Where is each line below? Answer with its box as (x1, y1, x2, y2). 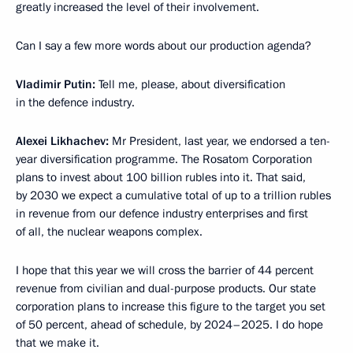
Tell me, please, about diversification (95, 76, 285, 93)
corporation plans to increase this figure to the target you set (16, 299, 325, 315)
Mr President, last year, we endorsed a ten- (109, 133, 330, 150)
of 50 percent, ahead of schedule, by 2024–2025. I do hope (16, 317, 323, 333)
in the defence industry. (16, 95, 135, 111)
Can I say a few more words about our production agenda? (16, 38, 311, 54)
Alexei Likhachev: (16, 133, 109, 150)
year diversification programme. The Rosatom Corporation (16, 151, 312, 168)
